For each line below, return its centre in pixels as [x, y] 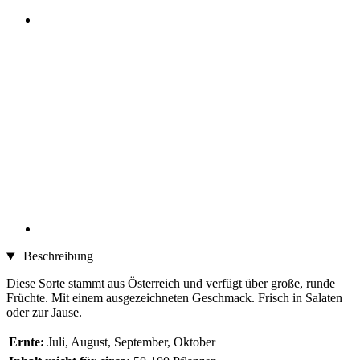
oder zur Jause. [44, 313]
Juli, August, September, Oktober [131, 342]
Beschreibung [56, 256]
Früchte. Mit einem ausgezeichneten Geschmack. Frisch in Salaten [174, 298]
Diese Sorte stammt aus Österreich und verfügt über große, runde [171, 284]
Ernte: [27, 342]
